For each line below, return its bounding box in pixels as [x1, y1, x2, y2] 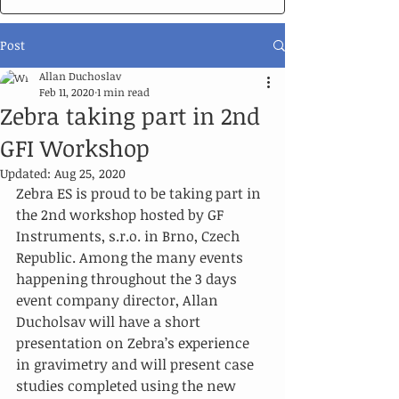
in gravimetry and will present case [16, 354, 257, 374]
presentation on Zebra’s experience [16, 333, 253, 353]
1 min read [97, 85, 150, 99]
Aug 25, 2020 [54, 165, 126, 182]
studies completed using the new [16, 376, 240, 395]
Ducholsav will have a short [16, 312, 204, 331]
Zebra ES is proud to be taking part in [16, 183, 265, 203]
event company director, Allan [16, 290, 222, 310]
